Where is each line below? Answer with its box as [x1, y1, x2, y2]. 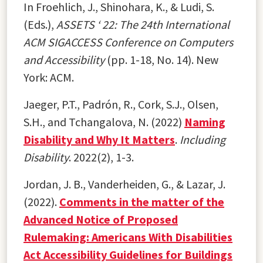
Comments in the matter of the [59, 194, 224, 209]
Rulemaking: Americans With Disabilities [23, 229, 232, 244]
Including [180, 131, 225, 147]
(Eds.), [23, 16, 56, 32]
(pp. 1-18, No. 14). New [104, 52, 218, 67]
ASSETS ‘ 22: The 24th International [56, 16, 230, 32]
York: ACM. [23, 69, 74, 85]
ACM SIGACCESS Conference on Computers [23, 34, 233, 49]
